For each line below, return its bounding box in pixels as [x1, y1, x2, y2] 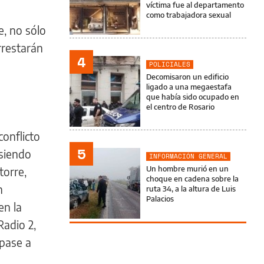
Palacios [146, 194, 174, 203]
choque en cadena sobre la [146, 174, 239, 183]
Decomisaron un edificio [146, 72, 229, 81]
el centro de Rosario [146, 102, 214, 111]
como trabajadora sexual [146, 10, 231, 19]
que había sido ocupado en [146, 92, 239, 101]
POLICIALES [149, 60, 190, 69]
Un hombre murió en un [146, 164, 229, 173]
